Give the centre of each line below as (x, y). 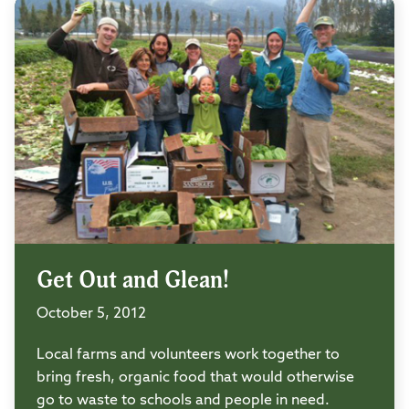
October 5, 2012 (91, 314)
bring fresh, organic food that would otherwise (195, 378)
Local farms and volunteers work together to (188, 355)
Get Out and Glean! (133, 280)
